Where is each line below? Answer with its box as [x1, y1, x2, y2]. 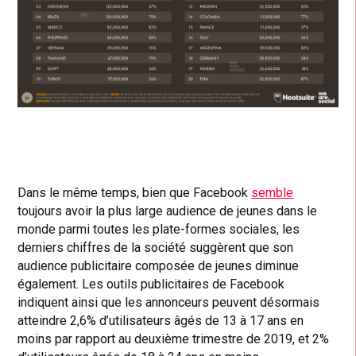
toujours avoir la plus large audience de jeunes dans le [17, 203, 318, 219]
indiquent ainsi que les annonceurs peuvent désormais [17, 294, 320, 310]
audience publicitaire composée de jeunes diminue [17, 257, 300, 273]
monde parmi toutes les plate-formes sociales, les [17, 221, 300, 237]
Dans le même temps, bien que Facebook [17, 184, 252, 200]
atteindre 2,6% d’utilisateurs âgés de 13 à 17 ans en [17, 312, 304, 328]
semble [251, 184, 294, 200]
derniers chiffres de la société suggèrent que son [17, 239, 294, 255]
